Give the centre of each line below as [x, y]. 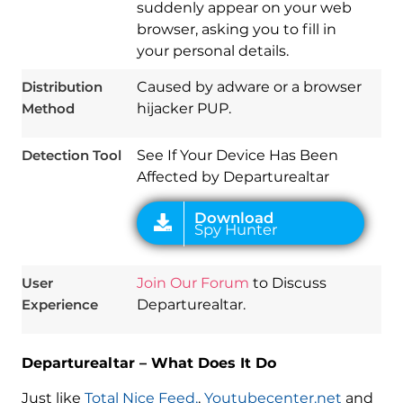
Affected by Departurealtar [233, 177]
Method [48, 109]
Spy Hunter [215, 62]
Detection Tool [71, 156]
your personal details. [212, 51]
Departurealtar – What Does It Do [148, 363]
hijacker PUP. [184, 109]
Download [213, 51]
